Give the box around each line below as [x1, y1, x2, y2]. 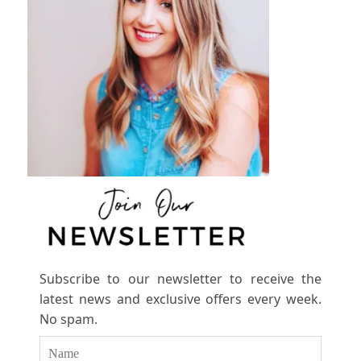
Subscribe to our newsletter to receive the [39, 269, 322, 288]
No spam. [39, 309, 98, 328]
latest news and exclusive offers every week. [39, 289, 322, 308]
